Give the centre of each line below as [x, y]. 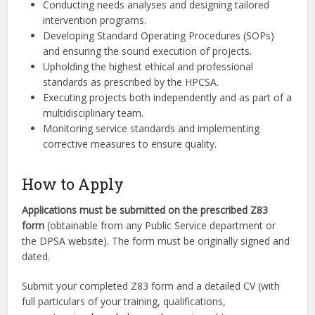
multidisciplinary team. [94, 113]
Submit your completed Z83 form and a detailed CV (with [151, 286]
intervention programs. [95, 20]
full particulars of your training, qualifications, [124, 302]
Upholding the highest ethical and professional [148, 67]
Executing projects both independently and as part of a [168, 98]
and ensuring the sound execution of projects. [148, 51]
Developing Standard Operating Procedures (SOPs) [159, 36]
